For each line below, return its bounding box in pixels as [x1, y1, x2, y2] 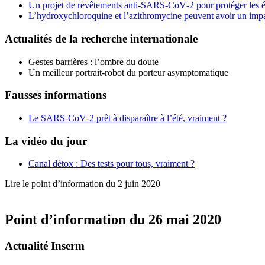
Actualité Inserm [5, 240, 85, 253]
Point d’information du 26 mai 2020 [5, 212, 221, 228]
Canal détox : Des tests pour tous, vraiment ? [28, 159, 195, 169]
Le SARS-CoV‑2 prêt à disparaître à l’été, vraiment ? [28, 112, 227, 123]
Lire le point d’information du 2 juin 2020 [5, 179, 163, 189]
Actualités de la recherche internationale [5, 32, 198, 45]
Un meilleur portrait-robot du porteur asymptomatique [28, 67, 228, 77]
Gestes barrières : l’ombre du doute [28, 56, 159, 67]
